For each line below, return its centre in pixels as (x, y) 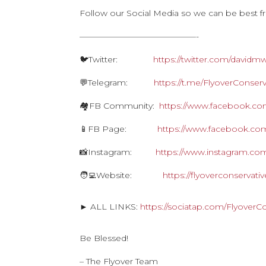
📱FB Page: (119, 129)
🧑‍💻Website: (121, 175)
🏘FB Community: (120, 106)
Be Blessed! (104, 238)
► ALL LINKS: (110, 207)
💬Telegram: (117, 83)
